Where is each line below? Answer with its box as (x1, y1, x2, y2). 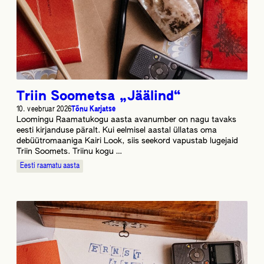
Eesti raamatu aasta (20, 161, 80, 170)
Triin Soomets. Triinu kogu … (16, 147, 122, 156)
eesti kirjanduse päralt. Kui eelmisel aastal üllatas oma (16, 126, 217, 134)
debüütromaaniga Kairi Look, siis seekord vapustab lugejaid (16, 137, 238, 145)
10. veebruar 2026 (16, 105, 72, 113)
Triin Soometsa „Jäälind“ (16, 90, 180, 103)
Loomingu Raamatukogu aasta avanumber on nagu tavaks (16, 115, 236, 124)
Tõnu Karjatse (71, 105, 116, 113)
